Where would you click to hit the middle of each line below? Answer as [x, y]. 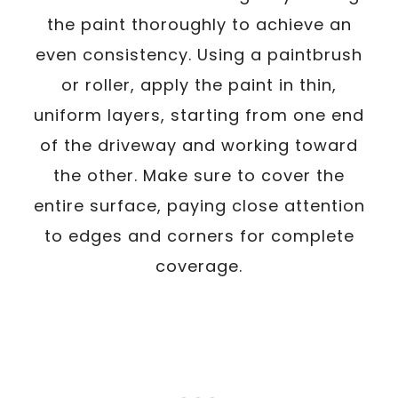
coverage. [199, 266]
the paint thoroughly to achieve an [199, 24]
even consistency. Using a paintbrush [199, 55]
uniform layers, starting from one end [199, 115]
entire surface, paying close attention [199, 206]
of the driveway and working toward [199, 145]
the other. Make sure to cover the [199, 175]
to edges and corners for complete [199, 236]
